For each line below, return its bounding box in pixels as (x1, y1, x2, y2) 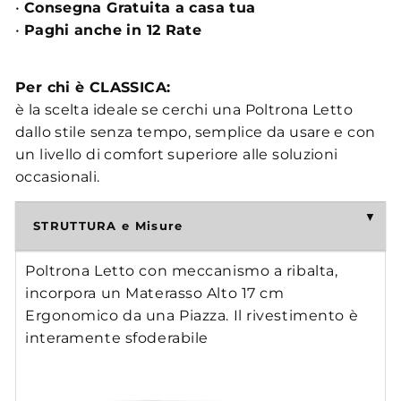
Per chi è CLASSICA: (15, 79, 171, 96)
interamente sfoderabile (25, 329, 209, 346)
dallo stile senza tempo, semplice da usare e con (15, 124, 376, 141)
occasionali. (15, 168, 100, 185)
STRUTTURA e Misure (33, 218, 183, 233)
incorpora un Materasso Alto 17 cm (25, 285, 285, 302)
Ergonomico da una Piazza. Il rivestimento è (25, 307, 359, 324)
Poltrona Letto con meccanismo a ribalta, (25, 262, 338, 279)
